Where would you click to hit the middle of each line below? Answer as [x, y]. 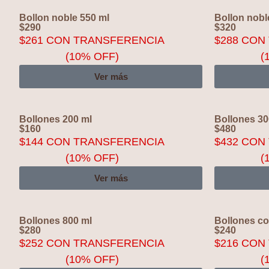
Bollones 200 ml [56, 119]
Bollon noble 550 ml [64, 18]
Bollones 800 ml [56, 221]
